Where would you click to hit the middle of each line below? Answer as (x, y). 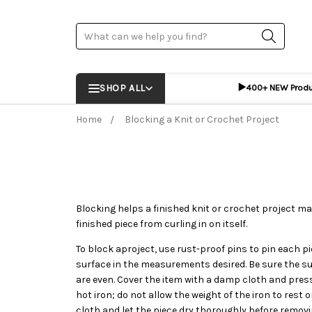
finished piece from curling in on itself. (162, 224)
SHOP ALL (123, 88)
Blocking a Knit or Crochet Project (202, 119)
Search (92, 31)
